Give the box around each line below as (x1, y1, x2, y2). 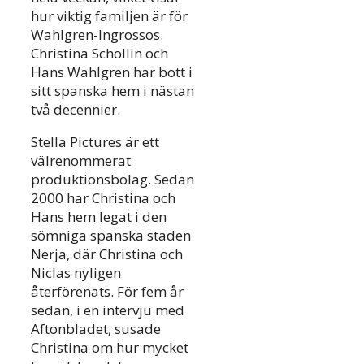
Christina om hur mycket (31, 337, 188, 357)
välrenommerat (31, 150, 131, 170)
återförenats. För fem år (31, 281, 184, 301)
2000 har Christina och (31, 188, 175, 207)
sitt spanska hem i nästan (31, 80, 194, 100)
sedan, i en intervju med (31, 300, 184, 319)
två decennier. (31, 99, 120, 119)
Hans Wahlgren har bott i (31, 62, 193, 81)
